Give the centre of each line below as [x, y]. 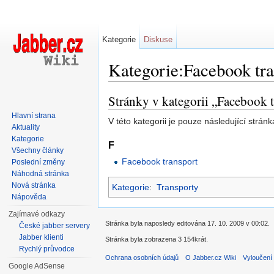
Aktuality [26, 127]
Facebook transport [160, 162]
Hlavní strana [34, 116]
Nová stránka [34, 185]
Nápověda [29, 197]
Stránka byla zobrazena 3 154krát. [157, 239]
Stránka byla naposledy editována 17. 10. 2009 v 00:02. [187, 223]
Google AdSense [37, 266]
